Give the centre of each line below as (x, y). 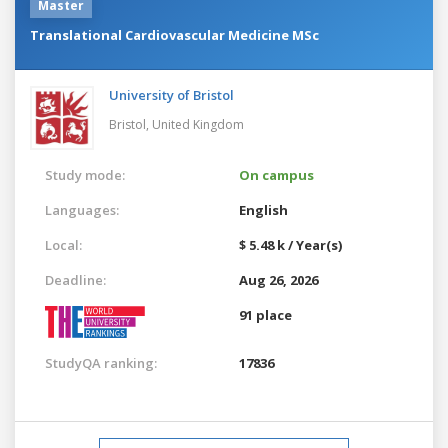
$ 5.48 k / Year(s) (290, 244)
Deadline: (75, 279)
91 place (265, 314)
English (263, 209)
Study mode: (85, 174)
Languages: (82, 209)
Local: (63, 244)
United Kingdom (198, 124)
